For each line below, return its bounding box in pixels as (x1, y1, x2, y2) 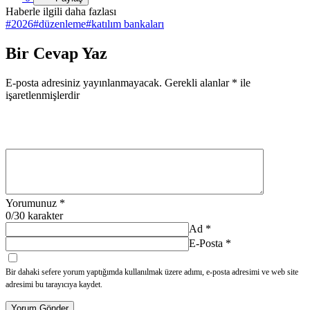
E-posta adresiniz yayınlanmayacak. (6, 76, 162, 89)
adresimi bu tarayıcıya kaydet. (6, 279, 102, 289)
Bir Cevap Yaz (6, 44, 107, 62)
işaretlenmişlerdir (6, 89, 80, 101)
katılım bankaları (91, 18, 164, 30)
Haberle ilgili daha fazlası (6, 6, 116, 18)
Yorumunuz (6, 197, 57, 209)
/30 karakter (11, 209, 63, 221)
